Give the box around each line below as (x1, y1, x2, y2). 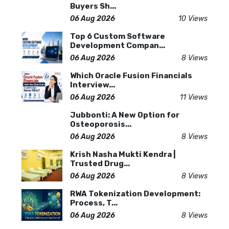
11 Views (180, 93, 208, 102)
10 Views (178, 14, 208, 23)
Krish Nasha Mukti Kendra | (70, 149, 176, 159)
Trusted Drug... (70, 158, 130, 168)
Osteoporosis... (70, 119, 131, 129)
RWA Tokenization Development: (70, 189, 200, 198)
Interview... (70, 80, 115, 89)
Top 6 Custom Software (70, 31, 165, 41)
